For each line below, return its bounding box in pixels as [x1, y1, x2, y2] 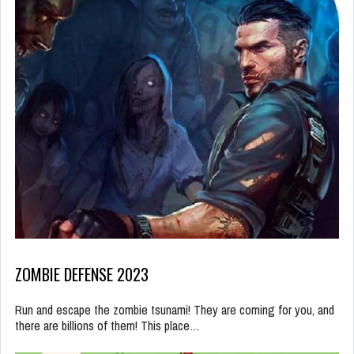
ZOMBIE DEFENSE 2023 [15, 262, 149, 286]
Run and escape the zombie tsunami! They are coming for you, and [15, 300, 334, 318]
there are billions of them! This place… [15, 316, 200, 334]
